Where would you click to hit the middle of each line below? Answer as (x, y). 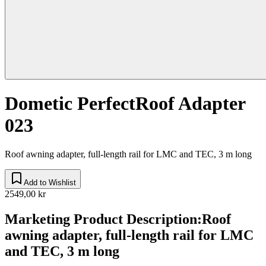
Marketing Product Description (101, 219)
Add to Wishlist (50, 183)
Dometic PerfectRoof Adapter (125, 103)
